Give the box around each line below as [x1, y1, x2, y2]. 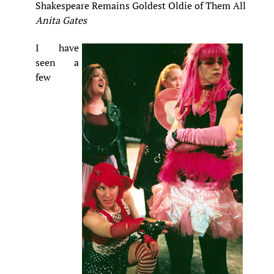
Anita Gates [35, 13, 87, 28]
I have [35, 40, 79, 54]
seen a [35, 55, 79, 69]
